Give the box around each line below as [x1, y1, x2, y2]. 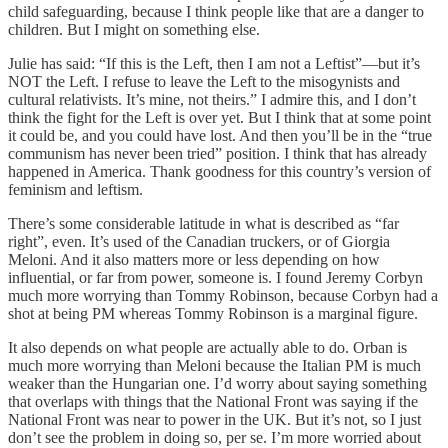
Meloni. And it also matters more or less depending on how [8, 251, 380, 269]
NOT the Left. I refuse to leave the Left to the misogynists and [8, 73, 400, 91]
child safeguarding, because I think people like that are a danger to [8, 3, 424, 21]
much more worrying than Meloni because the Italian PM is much [8, 357, 421, 375]
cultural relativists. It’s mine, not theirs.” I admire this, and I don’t [8, 91, 416, 109]
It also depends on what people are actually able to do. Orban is [8, 339, 407, 357]
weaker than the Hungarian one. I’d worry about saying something [8, 375, 427, 393]
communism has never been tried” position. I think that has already [8, 145, 427, 163]
